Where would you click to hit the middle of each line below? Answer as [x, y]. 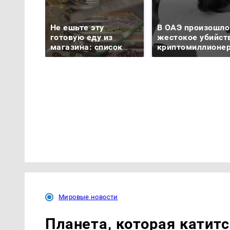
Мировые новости [88, 197]
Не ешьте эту [77, 28]
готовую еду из [82, 37]
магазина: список [87, 47]
